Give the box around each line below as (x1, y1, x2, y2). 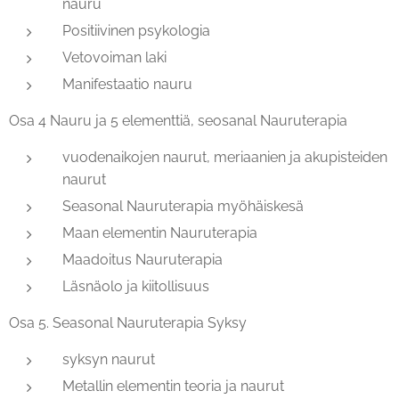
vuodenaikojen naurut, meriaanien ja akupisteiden (62, 149, 387, 167)
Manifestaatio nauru (62, 76, 192, 94)
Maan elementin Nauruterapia (62, 224, 257, 242)
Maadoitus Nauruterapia (62, 251, 223, 269)
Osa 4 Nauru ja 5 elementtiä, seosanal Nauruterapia (9, 112, 347, 130)
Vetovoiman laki (62, 49, 167, 67)
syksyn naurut (62, 351, 155, 369)
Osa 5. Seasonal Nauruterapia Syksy (9, 314, 247, 332)
